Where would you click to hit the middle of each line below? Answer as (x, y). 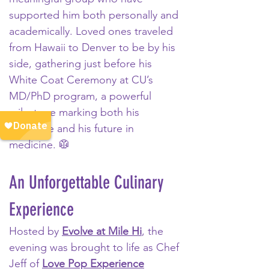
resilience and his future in (73, 128)
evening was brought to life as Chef (95, 247)
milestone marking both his (76, 112)
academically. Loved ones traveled (92, 31)
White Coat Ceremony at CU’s (83, 80)
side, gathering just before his (82, 64)
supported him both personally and (95, 15)
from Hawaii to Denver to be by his (94, 47)
